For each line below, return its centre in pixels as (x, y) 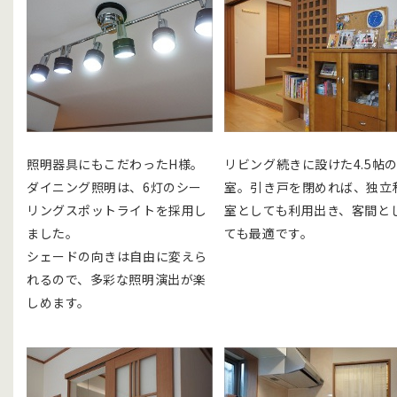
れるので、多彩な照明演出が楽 (117, 279)
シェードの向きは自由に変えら (117, 256)
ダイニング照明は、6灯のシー (114, 187)
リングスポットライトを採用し (117, 210)
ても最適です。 (269, 233)
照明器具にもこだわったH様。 (115, 163)
